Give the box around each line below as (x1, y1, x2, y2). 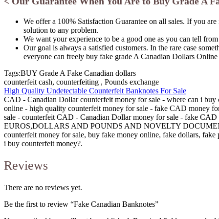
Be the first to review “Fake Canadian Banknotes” (4, 199, 158, 208)
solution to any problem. (23, 26, 98, 35)
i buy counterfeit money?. (4, 139, 83, 148)
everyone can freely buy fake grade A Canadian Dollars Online (23, 52, 218, 61)
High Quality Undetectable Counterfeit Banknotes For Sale (4, 87, 186, 95)
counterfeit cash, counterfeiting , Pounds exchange (4, 78, 159, 87)
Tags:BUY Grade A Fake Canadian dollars (4, 69, 136, 78)
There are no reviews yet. (4, 183, 82, 192)
